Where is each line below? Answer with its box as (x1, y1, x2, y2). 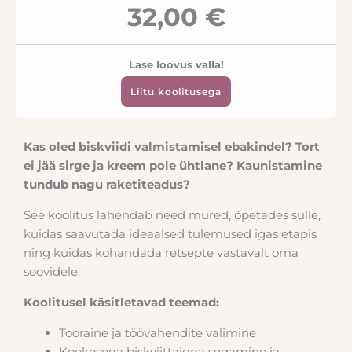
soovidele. (24, 263, 80, 279)
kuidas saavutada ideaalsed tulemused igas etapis (24, 225, 317, 241)
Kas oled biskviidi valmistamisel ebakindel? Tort (24, 138, 320, 154)
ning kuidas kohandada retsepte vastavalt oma (24, 244, 299, 260)
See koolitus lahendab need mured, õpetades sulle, (24, 207, 321, 222)
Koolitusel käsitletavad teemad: (24, 294, 219, 310)
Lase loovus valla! (128, 58, 224, 71)
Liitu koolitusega (130, 86, 222, 98)
